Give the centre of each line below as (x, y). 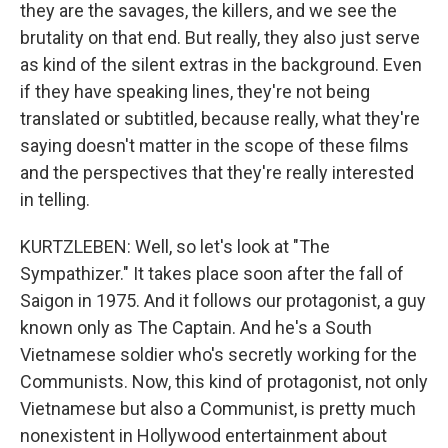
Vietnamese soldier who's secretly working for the (218, 354)
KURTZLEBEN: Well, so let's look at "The (175, 246)
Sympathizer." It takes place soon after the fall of (212, 273)
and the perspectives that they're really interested (217, 172)
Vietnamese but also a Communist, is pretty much (218, 408)
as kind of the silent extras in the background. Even (221, 64)
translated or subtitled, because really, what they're (220, 118)
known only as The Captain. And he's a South (196, 327)
